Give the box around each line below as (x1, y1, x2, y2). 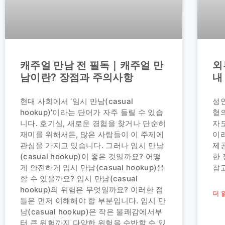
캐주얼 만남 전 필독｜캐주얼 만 (20, 59, 164, 71)
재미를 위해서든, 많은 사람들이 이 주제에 (20, 129, 164, 139)
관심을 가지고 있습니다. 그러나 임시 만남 (20, 140, 164, 150)
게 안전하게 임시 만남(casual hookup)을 (20, 162, 165, 172)
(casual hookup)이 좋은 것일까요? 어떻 (20, 151, 161, 161)
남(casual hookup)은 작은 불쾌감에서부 (20, 206, 163, 216)
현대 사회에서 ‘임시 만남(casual (20, 96, 134, 106)
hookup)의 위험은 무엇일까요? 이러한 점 (20, 184, 164, 194)
